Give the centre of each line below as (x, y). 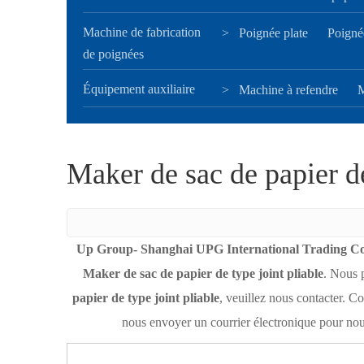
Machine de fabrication (142, 32)
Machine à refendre (288, 90)
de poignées (113, 54)
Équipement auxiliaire (139, 89)
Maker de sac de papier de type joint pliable (203, 273)
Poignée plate (273, 33)
